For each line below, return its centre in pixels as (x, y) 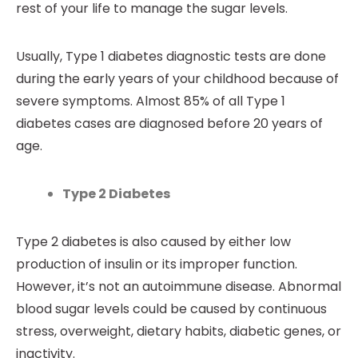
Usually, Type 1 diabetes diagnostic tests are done (171, 56)
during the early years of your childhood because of (177, 78)
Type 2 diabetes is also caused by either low (153, 241)
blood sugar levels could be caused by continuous (171, 308)
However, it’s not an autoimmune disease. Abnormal (179, 286)
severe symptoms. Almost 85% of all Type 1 (151, 101)
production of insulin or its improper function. (157, 264)
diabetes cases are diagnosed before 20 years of (169, 123)
